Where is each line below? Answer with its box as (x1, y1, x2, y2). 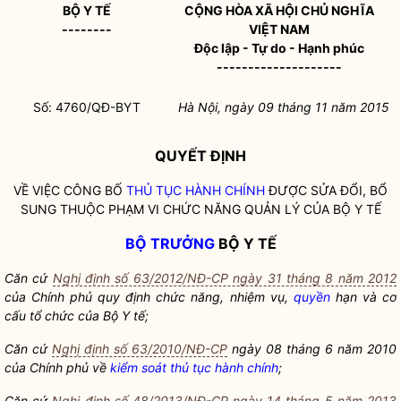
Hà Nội (178, 99, 218, 115)
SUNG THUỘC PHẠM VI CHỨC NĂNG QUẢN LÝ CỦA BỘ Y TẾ (20, 201, 381, 217)
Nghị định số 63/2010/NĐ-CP (52, 341, 227, 356)
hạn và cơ (329, 289, 397, 304)
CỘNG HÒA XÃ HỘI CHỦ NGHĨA (184, 3, 375, 18)
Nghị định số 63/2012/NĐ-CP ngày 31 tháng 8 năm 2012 (52, 270, 397, 286)
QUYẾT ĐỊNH (155, 147, 246, 165)
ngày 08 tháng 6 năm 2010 (227, 341, 397, 356)
